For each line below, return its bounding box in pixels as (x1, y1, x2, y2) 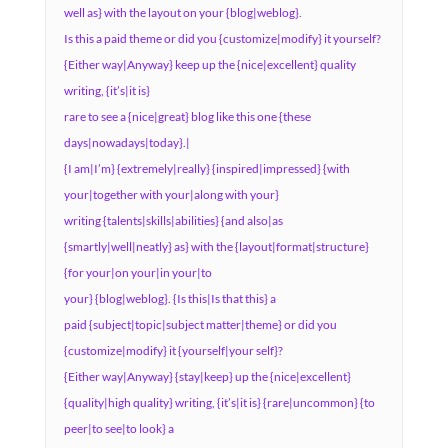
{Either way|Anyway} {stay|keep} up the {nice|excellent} (63, 369, 351, 384)
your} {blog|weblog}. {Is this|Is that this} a (63, 291, 276, 306)
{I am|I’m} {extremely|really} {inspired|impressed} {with (63, 161, 350, 176)
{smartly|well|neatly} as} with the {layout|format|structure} (63, 239, 369, 254)
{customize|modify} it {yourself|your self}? (63, 343, 283, 358)
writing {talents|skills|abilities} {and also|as (63, 213, 283, 228)
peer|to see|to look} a (63, 421, 174, 436)
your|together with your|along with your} (63, 187, 279, 202)
